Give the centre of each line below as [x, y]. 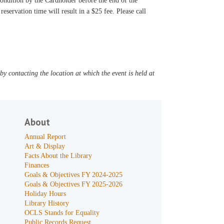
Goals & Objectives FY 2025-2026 [74, 184]
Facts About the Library [58, 156]
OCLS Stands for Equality [62, 213]
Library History [47, 203]
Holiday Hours [45, 194]
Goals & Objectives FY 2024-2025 [74, 175]
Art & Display [45, 146]
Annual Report [45, 137]
